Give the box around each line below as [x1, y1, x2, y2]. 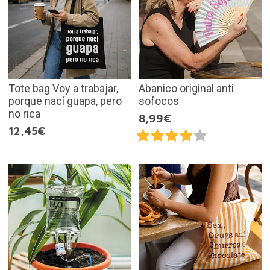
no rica [8, 107, 40, 120]
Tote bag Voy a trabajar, [8, 81, 118, 95]
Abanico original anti [139, 81, 234, 95]
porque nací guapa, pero [8, 94, 122, 107]
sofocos [139, 94, 179, 107]
